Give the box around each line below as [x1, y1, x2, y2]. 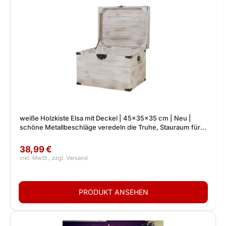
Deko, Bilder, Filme [20, 132, 78, 140]
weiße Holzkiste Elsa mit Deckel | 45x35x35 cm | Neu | [20, 114, 191, 122]
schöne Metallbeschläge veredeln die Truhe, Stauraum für [20, 123, 200, 131]
